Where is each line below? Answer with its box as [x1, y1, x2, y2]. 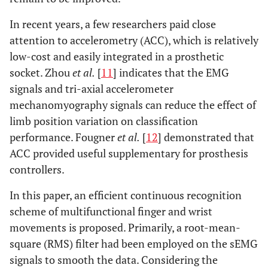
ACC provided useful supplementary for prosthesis [10, 146, 248, 160]
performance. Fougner [10, 130, 117, 144]
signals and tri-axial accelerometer [10, 81, 173, 96]
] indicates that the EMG [113, 65, 229, 80]
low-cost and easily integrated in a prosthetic [10, 49, 224, 63]
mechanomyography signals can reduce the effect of [10, 98, 256, 112]
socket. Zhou [10, 65, 72, 80]
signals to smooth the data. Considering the [10, 252, 218, 267]
